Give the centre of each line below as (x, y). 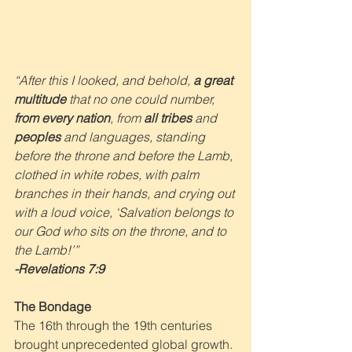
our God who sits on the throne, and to (122, 231)
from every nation (62, 117)
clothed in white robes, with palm (108, 174)
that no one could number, (142, 99)
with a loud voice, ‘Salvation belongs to (125, 212)
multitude (40, 99)
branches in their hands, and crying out (126, 193)
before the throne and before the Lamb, (125, 155)
